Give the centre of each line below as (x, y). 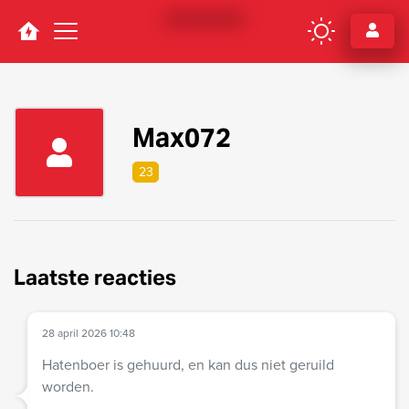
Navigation (66, 42)
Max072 (182, 137)
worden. (68, 386)
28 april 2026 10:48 (89, 333)
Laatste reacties (95, 277)
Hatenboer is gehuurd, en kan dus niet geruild (188, 364)
